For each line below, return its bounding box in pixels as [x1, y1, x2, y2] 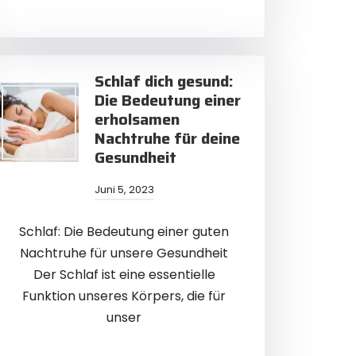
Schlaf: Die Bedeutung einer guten [19, 222, 229, 241]
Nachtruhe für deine [95, 126, 240, 151]
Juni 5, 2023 [94, 182, 154, 197]
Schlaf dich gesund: [95, 68, 234, 94]
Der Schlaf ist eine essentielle [33, 265, 215, 284]
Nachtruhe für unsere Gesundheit [20, 244, 228, 262]
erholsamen [95, 106, 180, 132]
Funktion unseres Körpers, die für [22, 287, 226, 305]
